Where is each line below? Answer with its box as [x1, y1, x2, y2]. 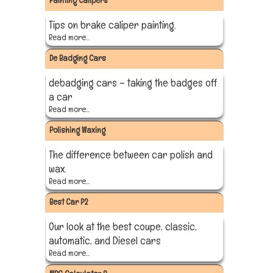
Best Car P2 [49, 196, 88, 208]
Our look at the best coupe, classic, [49, 219, 197, 234]
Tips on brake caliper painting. [49, 18, 176, 32]
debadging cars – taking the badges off [49, 76, 217, 90]
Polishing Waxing [49, 124, 105, 136]
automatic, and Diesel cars [49, 233, 161, 248]
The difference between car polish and [49, 147, 213, 162]
